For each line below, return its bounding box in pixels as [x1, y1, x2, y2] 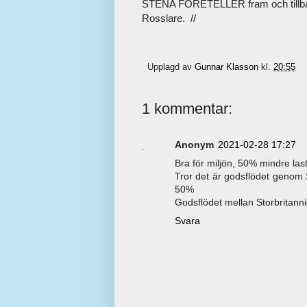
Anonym [175, 139, 214, 151]
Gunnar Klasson [195, 62, 258, 73]
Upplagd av [147, 62, 195, 73]
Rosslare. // [142, 12, 196, 24]
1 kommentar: [142, 100, 232, 118]
